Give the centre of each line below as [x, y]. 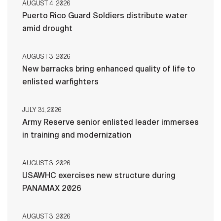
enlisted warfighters [60, 81]
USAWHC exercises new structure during [99, 175]
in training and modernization [77, 135]
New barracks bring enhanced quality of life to [109, 69]
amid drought [47, 28]
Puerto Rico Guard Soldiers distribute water [105, 15]
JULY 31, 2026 [42, 110]
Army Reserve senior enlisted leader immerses [110, 122]
